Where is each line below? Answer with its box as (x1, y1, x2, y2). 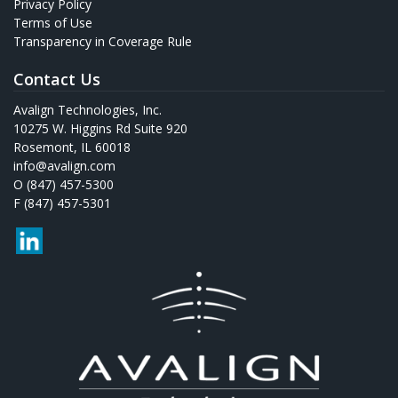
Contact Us (13, 68, 100, 90)
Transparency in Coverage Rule (13, 32, 192, 50)
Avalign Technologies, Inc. (13, 100, 162, 118)
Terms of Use (13, 13, 92, 31)
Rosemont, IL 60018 (13, 138, 131, 155)
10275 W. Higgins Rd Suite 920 (13, 119, 187, 137)
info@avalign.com (13, 156, 115, 174)
